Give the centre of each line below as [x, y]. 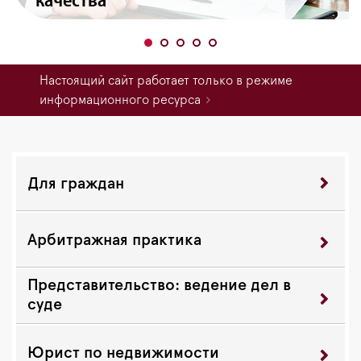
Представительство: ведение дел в [159, 286]
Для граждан [76, 184]
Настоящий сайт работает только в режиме [166, 81]
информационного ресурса [120, 100]
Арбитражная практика [114, 241]
